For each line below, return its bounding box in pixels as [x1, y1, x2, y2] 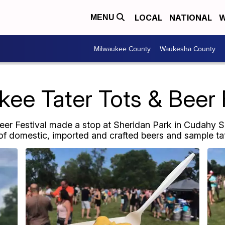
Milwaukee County [94, 43, 151, 54]
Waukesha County [160, 43, 215, 54]
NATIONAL [169, 13, 212, 23]
